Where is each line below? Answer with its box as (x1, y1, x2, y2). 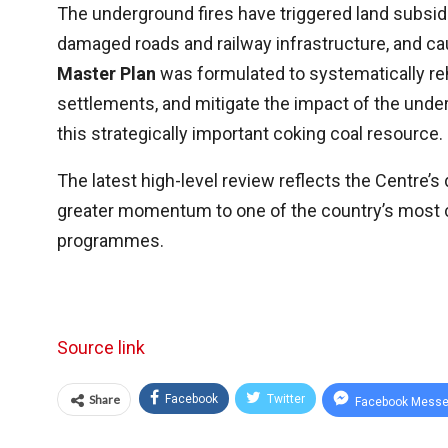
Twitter (267, 392, 305, 407)
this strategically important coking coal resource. (57, 123, 443, 145)
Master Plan (57, 63, 156, 85)
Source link (57, 337, 145, 359)
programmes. (57, 230, 164, 252)
